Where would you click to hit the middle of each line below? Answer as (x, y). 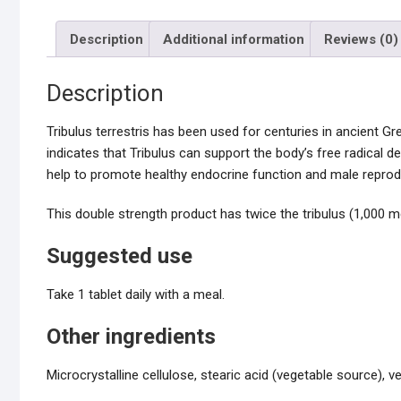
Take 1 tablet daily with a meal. (136, 295)
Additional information (234, 39)
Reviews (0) (361, 39)
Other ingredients (131, 337)
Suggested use (119, 256)
